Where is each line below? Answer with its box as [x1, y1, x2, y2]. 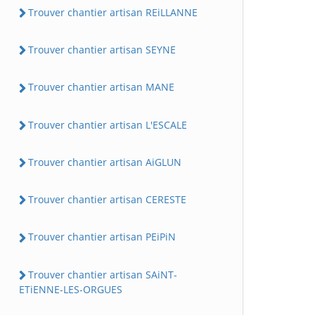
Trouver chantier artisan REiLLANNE [28, 5, 198, 19]
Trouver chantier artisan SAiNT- [28, 267, 177, 281]
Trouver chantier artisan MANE [28, 80, 174, 94]
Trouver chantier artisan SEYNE [28, 43, 176, 56]
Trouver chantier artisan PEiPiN [28, 230, 176, 244]
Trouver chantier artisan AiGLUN [28, 155, 181, 169]
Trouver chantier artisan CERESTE [28, 193, 186, 206]
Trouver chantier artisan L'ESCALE [28, 117, 187, 131]
